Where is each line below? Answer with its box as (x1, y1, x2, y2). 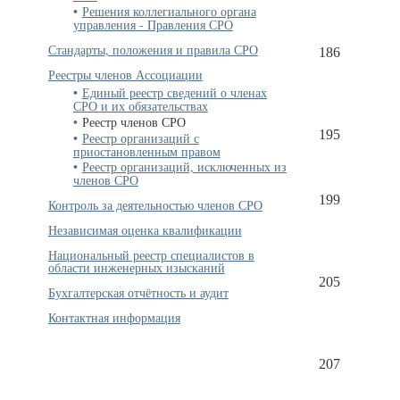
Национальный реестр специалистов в (47, 246, 254, 264)
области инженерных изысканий (47, 259, 225, 277)
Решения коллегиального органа (81, 3, 256, 21)
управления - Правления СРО (72, 16, 233, 34)
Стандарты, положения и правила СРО (47, 41, 258, 59)
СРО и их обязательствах (72, 96, 208, 114)
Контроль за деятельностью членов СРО (47, 196, 262, 214)
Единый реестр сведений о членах (81, 83, 267, 101)
